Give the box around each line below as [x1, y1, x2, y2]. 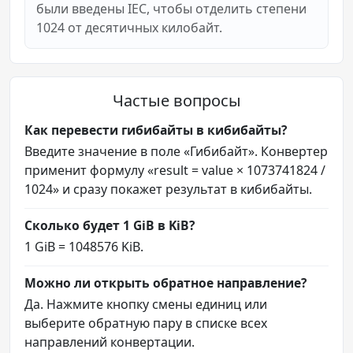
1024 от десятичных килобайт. [36, 18, 222, 36]
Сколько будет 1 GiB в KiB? [24, 216, 195, 234]
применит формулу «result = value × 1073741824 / [24, 161, 325, 179]
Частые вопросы [112, 89, 241, 111]
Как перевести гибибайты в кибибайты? [24, 121, 287, 139]
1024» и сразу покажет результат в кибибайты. [24, 180, 312, 198]
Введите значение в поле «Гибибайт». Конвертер [24, 142, 328, 160]
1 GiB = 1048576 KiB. [24, 237, 143, 255]
